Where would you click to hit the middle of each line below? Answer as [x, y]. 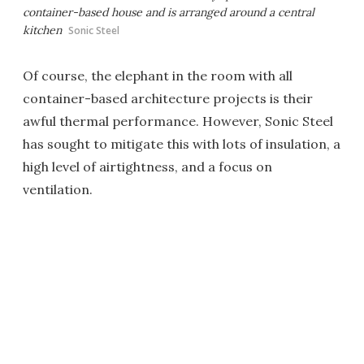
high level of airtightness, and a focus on [147, 167]
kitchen [42, 30]
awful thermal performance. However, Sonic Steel [178, 121]
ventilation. [58, 189]
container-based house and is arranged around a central [169, 12]
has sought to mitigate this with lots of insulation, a [182, 144]
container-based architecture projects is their [168, 98]
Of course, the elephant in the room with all [158, 76]
